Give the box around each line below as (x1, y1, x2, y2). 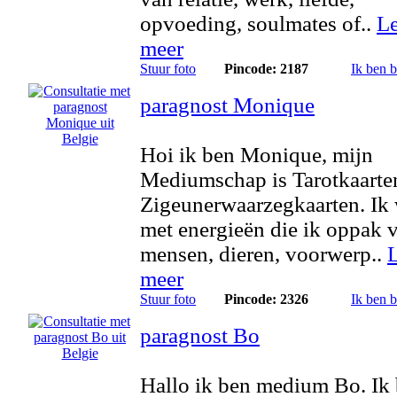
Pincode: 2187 (223, 61, 308, 76)
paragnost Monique (140, 93, 315, 117)
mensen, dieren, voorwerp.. (140, 242, 387, 266)
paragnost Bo (140, 323, 260, 347)
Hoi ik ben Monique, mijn (140, 143, 373, 167)
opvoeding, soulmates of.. (140, 12, 377, 35)
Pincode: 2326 (223, 292, 308, 307)
